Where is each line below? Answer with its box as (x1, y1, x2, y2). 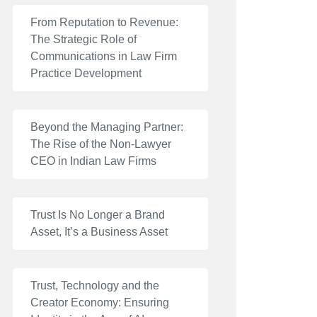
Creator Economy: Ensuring (30, 296, 169, 309)
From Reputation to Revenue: (30, 16, 178, 28)
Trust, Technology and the (30, 279, 159, 292)
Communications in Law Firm (30, 50, 177, 62)
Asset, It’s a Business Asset (30, 226, 168, 238)
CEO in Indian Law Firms (30, 155, 162, 167)
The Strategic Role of (30, 33, 137, 45)
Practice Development (30, 67, 142, 79)
